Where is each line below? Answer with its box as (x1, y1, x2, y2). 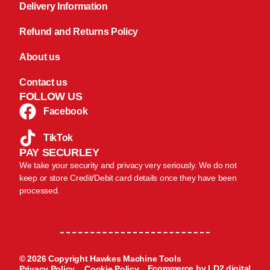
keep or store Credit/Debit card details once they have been (19, 173, 237, 183)
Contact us (19, 77, 67, 88)
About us (19, 52, 60, 63)
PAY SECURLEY (19, 146, 99, 159)
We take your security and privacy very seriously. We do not (19, 160, 237, 171)
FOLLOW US (19, 90, 83, 103)
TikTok (43, 133, 74, 143)
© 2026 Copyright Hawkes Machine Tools (19, 254, 181, 264)
